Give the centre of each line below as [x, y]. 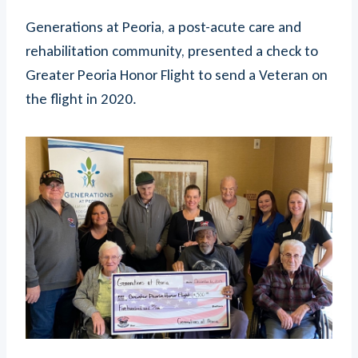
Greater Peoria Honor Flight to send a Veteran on [177, 75]
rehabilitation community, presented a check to [172, 51]
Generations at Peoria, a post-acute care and [163, 27]
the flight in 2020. [81, 99]
